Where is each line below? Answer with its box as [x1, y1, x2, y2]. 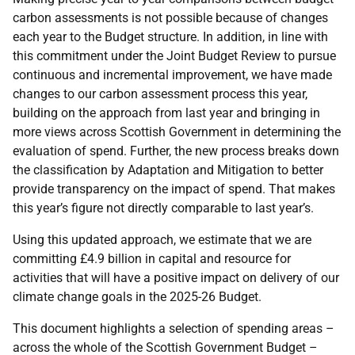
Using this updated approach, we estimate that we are [13, 232, 311, 247]
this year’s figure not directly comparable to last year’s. [13, 200, 314, 216]
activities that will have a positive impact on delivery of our [13, 270, 339, 285]
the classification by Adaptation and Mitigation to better [13, 162, 323, 177]
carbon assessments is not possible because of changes [13, 10, 328, 25]
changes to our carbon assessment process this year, [13, 86, 307, 101]
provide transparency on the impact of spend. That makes [13, 181, 335, 197]
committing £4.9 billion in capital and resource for [13, 251, 291, 266]
